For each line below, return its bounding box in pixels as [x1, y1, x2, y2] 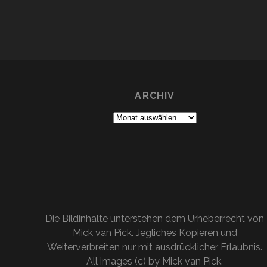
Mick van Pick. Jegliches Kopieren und [72, 227, 237, 239]
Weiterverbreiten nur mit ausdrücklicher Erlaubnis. [47, 241, 263, 253]
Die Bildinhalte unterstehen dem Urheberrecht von [45, 213, 265, 225]
